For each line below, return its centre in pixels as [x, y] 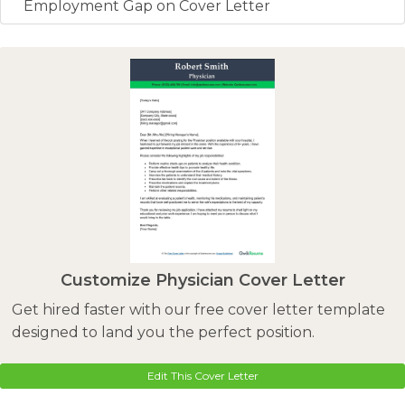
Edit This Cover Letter [202, 376]
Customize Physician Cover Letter [202, 280]
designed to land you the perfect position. [163, 332]
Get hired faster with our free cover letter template [198, 309]
